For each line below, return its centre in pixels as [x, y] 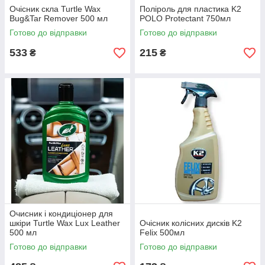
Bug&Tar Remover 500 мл [59, 19]
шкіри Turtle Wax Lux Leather [65, 223]
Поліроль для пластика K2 [190, 9]
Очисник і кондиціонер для [61, 214]
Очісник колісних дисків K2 [191, 223]
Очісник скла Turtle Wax [55, 9]
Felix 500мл [162, 233]
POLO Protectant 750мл [185, 19]
